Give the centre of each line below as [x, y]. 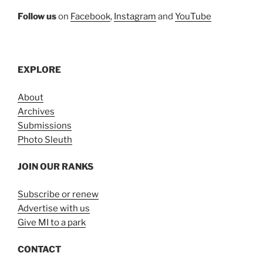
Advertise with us [54, 208]
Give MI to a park [52, 222]
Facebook [90, 16]
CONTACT [39, 250]
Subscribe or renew [58, 194]
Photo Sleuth [45, 139]
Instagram [135, 16]
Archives [36, 111]
